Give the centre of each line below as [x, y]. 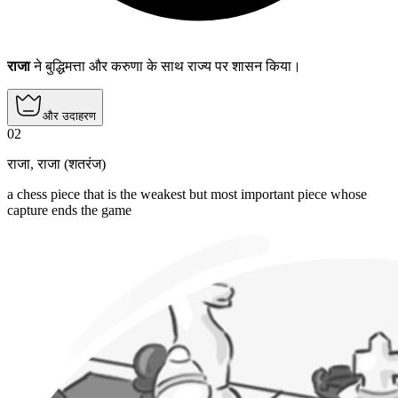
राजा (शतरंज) [72, 163]
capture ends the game [69, 210]
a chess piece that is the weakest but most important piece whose [187, 194]
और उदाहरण [69, 115]
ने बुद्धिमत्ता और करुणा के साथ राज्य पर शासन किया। [166, 66]
